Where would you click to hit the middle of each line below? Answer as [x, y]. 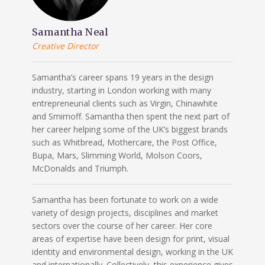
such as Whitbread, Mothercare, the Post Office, [124, 142]
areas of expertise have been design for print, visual [130, 238]
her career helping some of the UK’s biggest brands [130, 129]
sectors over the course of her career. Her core [122, 225]
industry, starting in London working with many [121, 90]
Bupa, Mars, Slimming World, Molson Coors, [117, 155]
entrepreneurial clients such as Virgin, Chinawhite [125, 103]
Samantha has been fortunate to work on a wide [125, 199]
